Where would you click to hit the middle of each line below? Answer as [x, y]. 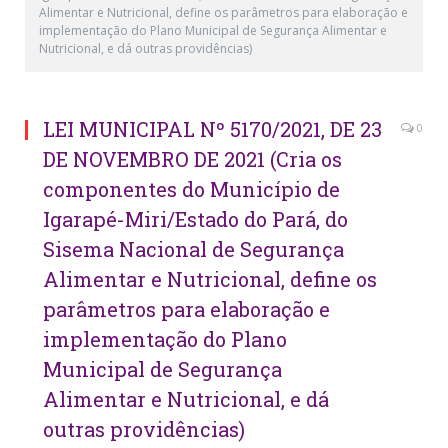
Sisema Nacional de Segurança [193, 248]
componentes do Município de [191, 188]
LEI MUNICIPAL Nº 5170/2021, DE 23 [212, 128]
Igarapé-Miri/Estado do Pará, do [195, 218]
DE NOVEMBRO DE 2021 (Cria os [192, 158]
